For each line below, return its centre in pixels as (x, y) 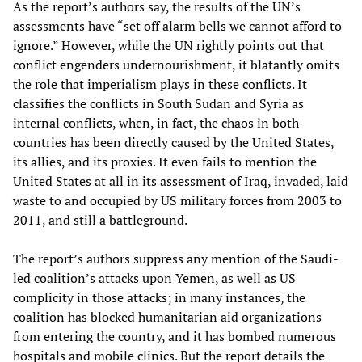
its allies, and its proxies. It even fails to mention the (165, 162)
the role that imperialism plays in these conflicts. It (160, 84)
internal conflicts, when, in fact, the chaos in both (156, 123)
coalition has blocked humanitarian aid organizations (167, 317)
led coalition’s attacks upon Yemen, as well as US (154, 278)
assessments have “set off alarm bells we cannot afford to (177, 26)
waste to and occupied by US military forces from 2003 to (177, 201)
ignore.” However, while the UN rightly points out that (168, 46)
